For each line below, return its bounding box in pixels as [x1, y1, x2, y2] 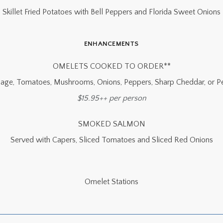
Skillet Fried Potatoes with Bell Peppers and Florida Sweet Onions [2, 7, 221, 16]
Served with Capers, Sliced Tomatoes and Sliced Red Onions [10, 135, 213, 144]
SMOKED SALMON [78, 119, 145, 128]
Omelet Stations [85, 177, 138, 186]
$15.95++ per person [77, 94, 146, 103]
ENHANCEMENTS [84, 40, 139, 47]
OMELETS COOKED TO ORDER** [52, 62, 171, 71]
